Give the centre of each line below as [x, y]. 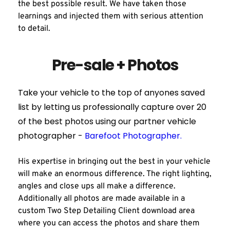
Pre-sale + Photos [115, 65]
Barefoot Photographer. [133, 136]
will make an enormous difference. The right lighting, [115, 174]
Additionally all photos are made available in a [101, 198]
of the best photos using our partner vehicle [107, 121]
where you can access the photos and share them [109, 223]
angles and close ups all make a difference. [97, 186]
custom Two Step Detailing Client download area [106, 211]
